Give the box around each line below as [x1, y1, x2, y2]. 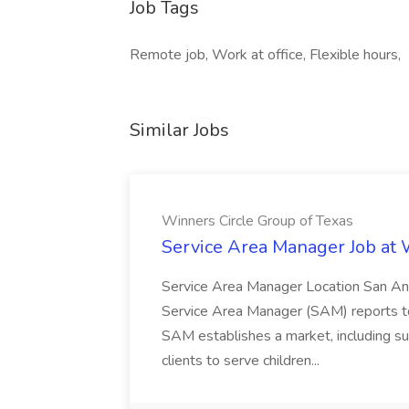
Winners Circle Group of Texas [162, 211, 353, 231]
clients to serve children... [162, 351, 323, 371]
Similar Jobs [130, 118, 229, 142]
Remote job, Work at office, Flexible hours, [130, 45, 401, 65]
